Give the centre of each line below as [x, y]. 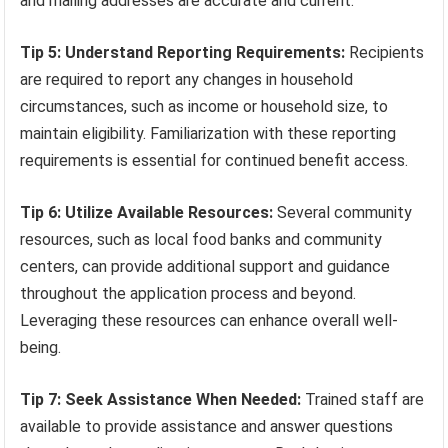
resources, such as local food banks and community [201, 239]
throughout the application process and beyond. [188, 293]
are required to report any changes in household [187, 79]
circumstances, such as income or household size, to [204, 106]
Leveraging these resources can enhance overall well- [209, 320]
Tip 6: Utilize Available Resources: [147, 212]
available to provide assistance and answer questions [207, 426]
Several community [343, 212]
